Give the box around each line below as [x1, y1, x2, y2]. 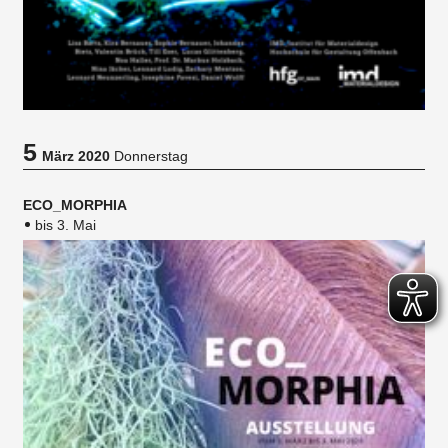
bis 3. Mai [35, 216, 96, 233]
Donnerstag [110, 147, 188, 164]
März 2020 [42, 147, 110, 164]
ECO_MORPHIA [23, 196, 127, 213]
